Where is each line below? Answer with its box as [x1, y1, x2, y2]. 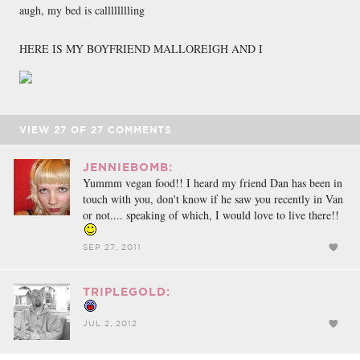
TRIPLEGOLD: [83, 284, 170, 298]
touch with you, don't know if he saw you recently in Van [83, 190, 343, 207]
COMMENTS [104, 124, 172, 135]
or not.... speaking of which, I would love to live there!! [83, 207, 339, 223]
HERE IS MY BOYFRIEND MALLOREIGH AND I [19, 40, 263, 56]
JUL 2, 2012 [83, 318, 137, 328]
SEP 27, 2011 [83, 242, 141, 252]
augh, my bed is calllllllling [19, 2, 145, 18]
